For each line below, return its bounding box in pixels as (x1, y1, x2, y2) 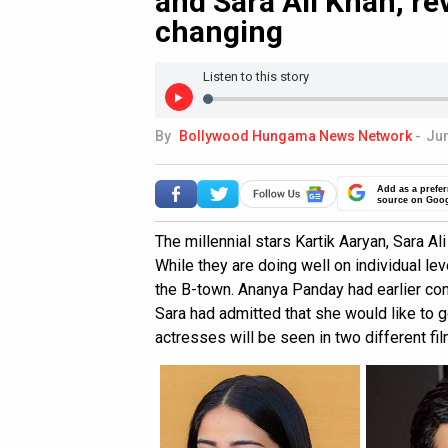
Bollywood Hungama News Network (179, 128, 412, 145)
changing (155, 14, 283, 49)
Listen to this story (203, 69, 309, 84)
